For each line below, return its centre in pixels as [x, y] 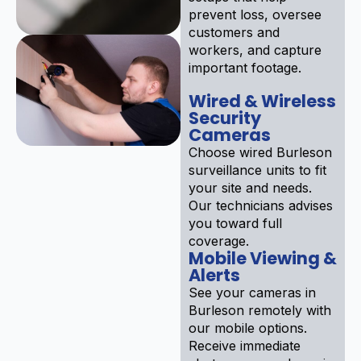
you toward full [235, 223]
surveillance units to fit [257, 170]
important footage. [245, 67]
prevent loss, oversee [255, 14]
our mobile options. [248, 328]
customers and [234, 32]
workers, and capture [255, 50]
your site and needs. [250, 187]
